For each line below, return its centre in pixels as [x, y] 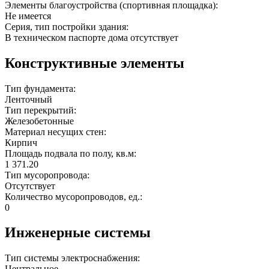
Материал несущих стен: [57, 131]
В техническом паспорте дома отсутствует [92, 37]
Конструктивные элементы [95, 63]
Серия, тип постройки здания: [68, 26]
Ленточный [29, 99]
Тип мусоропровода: [48, 175]
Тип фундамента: [41, 88]
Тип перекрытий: [42, 110]
